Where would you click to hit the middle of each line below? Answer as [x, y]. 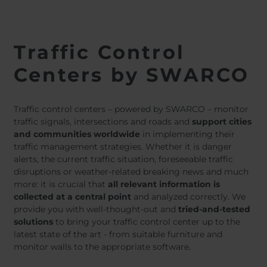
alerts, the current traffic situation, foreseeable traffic [123, 159]
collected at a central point [72, 197]
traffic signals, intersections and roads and [103, 122]
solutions [33, 222]
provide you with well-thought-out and [96, 209]
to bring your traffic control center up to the [147, 222]
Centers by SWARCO [132, 75]
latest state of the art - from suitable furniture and [118, 235]
